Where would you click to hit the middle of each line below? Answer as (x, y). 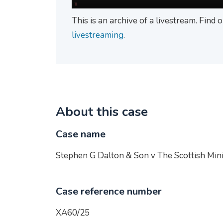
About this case (102, 112)
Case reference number (109, 191)
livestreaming (98, 35)
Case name (81, 134)
